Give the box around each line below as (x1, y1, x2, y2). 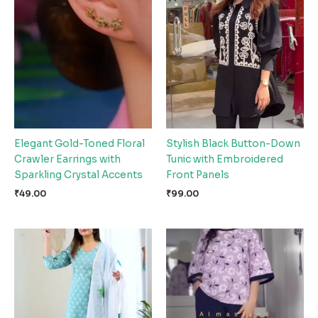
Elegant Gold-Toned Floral (14, 138, 145, 150)
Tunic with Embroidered (166, 153, 283, 166)
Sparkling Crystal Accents (14, 169, 143, 182)
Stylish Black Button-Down (166, 138, 300, 150)
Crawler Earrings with (14, 153, 121, 166)
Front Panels (166, 169, 229, 182)
